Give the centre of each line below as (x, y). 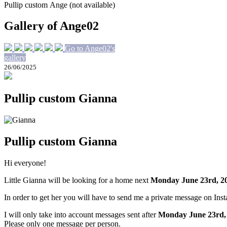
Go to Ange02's (90, 49)
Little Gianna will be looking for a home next (77, 180)
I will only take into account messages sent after (81, 214)
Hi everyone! (25, 163)
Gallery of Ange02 (51, 26)
